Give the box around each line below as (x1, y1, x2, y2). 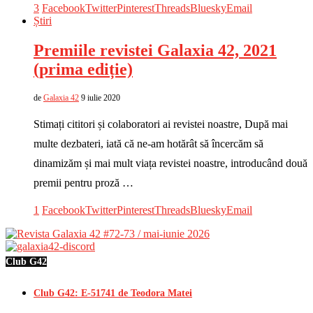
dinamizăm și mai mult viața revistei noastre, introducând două (34, 156, 307, 169)
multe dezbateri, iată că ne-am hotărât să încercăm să (34, 137, 263, 150)
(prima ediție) (34, 59, 133, 78)
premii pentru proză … (34, 176, 133, 189)
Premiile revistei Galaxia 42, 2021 (34, 41, 277, 59)
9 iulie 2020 (81, 92, 120, 103)
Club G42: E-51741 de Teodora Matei (34, 287, 192, 298)
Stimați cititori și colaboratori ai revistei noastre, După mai (34, 117, 288, 130)
